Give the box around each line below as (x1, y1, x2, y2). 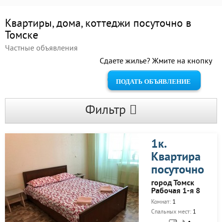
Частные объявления (5, 44, 78, 54)
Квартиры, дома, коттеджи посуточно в (5, 17, 191, 31)
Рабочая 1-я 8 (151, 186, 200, 196)
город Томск (151, 178, 194, 188)
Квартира (151, 150, 201, 165)
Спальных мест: (151, 209, 193, 216)
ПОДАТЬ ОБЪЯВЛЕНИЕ (115, 78, 191, 85)
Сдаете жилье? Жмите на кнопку (100, 56, 212, 66)
